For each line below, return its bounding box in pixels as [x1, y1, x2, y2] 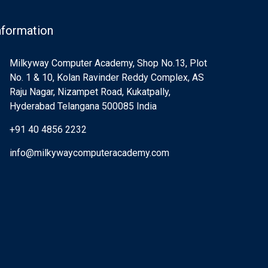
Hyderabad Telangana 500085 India [10, 100, 157, 112]
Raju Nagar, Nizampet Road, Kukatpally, [10, 86, 170, 98]
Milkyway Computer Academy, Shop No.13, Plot [10, 57, 207, 69]
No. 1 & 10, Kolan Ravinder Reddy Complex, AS [10, 72, 204, 83]
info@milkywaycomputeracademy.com [10, 147, 169, 159]
